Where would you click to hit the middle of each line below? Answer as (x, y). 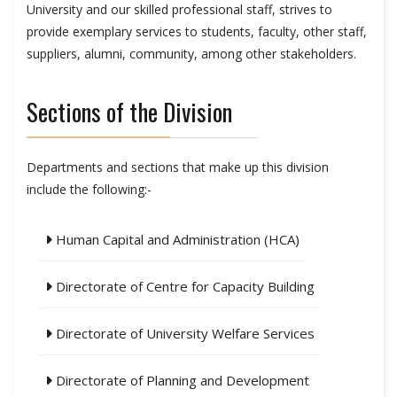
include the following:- (89, 189)
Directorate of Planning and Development (181, 380)
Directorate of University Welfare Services (183, 333)
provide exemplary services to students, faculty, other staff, (197, 31)
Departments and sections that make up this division (178, 167)
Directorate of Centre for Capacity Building (183, 286)
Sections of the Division (129, 112)
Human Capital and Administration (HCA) (176, 239)
